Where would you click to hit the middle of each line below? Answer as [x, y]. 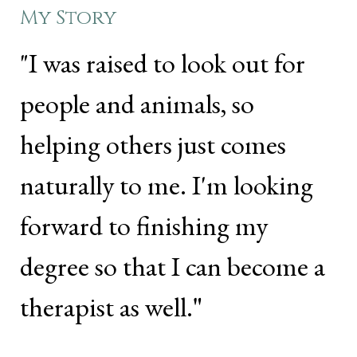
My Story [68, 18]
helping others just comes [153, 144]
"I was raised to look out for [163, 63]
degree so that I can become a [173, 266]
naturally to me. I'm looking [167, 185]
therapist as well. [106, 307]
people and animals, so [137, 104]
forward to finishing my [144, 226]
